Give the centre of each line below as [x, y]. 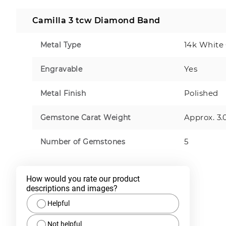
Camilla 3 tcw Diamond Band [96, 20]
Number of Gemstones [83, 142]
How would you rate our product [83, 179]
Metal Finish [63, 93]
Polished [201, 93]
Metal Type [61, 45]
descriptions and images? [72, 188]
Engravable [62, 69]
